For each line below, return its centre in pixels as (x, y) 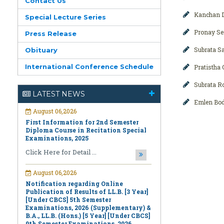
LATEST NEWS (59, 94)
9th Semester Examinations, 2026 (79, 184)
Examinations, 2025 (57, 98)
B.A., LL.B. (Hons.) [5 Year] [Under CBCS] (88, 176)
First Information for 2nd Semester (82, 82)
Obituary (41, 50)
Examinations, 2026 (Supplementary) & (88, 168)
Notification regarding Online (74, 144)
